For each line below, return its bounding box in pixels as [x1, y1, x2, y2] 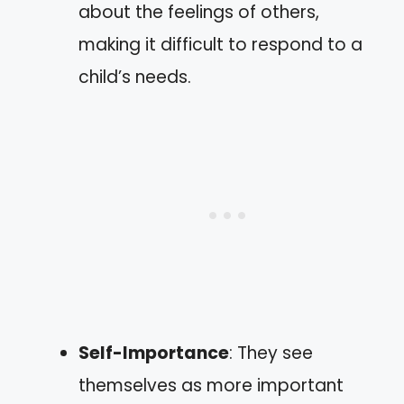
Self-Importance [78, 341, 229, 365]
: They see [229, 341, 313, 365]
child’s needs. [78, 65, 191, 89]
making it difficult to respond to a [78, 32, 363, 57]
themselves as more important [78, 373, 344, 398]
